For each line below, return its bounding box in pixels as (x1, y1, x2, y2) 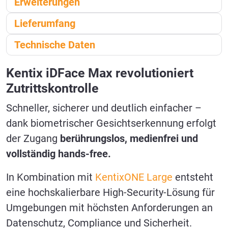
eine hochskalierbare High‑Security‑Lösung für (6, 186, 215, 199)
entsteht (173, 171, 213, 184)
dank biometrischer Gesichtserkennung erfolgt (6, 117, 216, 130)
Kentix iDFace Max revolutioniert (6, 66, 193, 81)
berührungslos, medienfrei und (60, 132, 198, 145)
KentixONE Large (95, 171, 173, 184)
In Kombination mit (6, 171, 95, 184)
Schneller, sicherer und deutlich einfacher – (6, 102, 202, 115)
